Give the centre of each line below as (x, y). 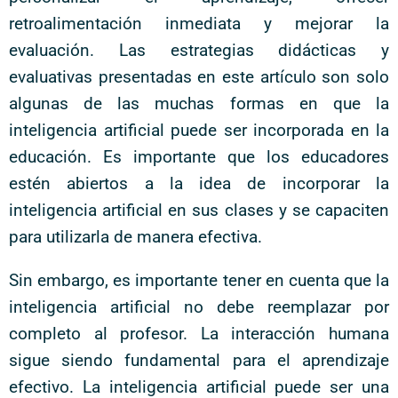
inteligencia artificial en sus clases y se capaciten (199, 210)
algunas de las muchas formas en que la (199, 103)
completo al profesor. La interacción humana (199, 334)
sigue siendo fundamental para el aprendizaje (199, 360)
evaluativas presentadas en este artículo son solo (199, 77)
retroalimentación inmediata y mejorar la (199, 24)
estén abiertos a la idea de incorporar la (199, 183)
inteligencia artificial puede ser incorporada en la (199, 130)
